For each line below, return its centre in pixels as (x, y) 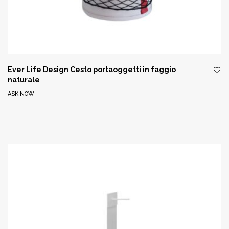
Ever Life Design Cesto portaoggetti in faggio (92, 69)
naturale (24, 79)
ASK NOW (21, 94)
